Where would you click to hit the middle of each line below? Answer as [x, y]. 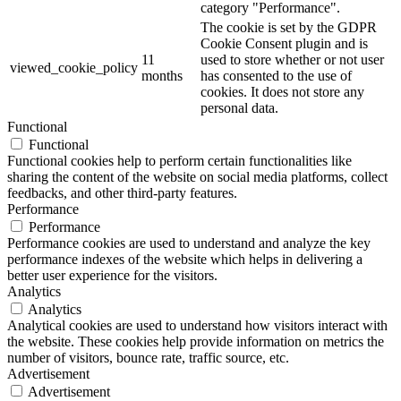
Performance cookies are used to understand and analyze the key [189, 243]
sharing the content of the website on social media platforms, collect [197, 177]
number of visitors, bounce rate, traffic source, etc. [148, 358]
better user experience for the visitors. [112, 276]
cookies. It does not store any [282, 92]
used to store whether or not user [292, 60]
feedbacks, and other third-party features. [122, 193]
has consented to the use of [276, 76]
